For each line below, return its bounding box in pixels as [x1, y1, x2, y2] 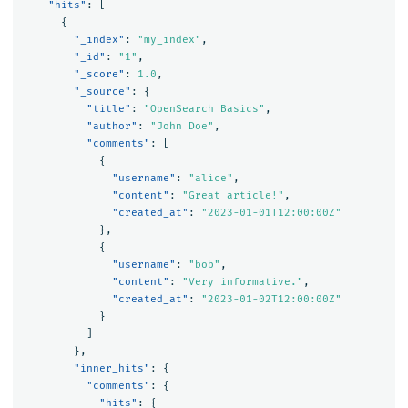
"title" [86, 102, 131, 115]
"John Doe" [149, 119, 214, 132]
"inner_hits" [73, 362, 150, 374]
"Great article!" [181, 189, 284, 201]
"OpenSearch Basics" [143, 102, 265, 115]
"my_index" [137, 33, 201, 46]
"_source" [73, 85, 131, 97]
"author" [86, 119, 138, 132]
